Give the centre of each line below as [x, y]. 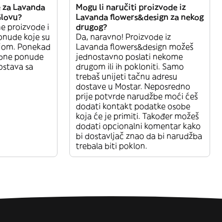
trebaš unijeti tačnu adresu [127, 76]
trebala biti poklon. [111, 145]
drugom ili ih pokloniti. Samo [130, 66]
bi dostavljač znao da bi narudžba [139, 136]
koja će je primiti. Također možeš [137, 116]
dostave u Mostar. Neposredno [133, 86]
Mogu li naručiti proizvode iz [131, 7]
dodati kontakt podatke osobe [133, 106]
